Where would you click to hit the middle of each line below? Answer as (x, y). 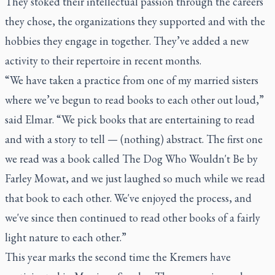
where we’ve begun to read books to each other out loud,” (134, 99)
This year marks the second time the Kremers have (118, 257)
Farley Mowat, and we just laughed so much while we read (135, 178)
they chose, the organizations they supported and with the (135, 21)
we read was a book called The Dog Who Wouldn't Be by (131, 158)
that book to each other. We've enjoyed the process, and (128, 198)
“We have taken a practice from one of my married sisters (132, 80)
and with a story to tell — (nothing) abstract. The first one (134, 139)
